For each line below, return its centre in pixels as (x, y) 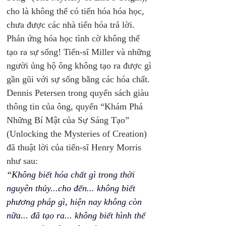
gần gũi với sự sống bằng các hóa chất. (79, 79)
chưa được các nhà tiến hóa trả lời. (72, 25)
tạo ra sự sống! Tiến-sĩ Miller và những (80, 52)
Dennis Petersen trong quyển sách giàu (79, 93)
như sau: (23, 161)
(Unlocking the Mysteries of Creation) (78, 134)
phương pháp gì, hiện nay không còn (75, 202)
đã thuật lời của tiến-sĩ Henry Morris (75, 147)
